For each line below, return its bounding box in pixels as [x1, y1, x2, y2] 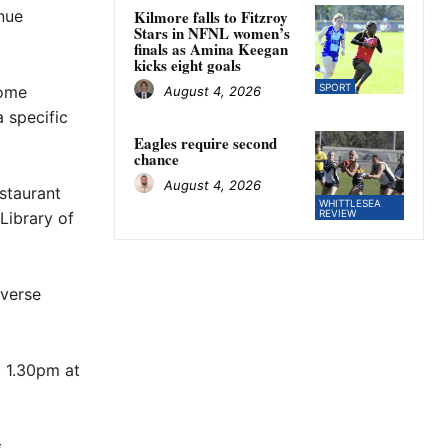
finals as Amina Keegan [134, 38, 288, 61]
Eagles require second [134, 132, 277, 155]
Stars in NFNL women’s [134, 22, 290, 45]
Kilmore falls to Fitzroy [134, 6, 288, 29]
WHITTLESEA [318, 197, 381, 210]
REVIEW [318, 207, 356, 220]
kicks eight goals [134, 54, 241, 77]
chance [134, 148, 179, 171]
